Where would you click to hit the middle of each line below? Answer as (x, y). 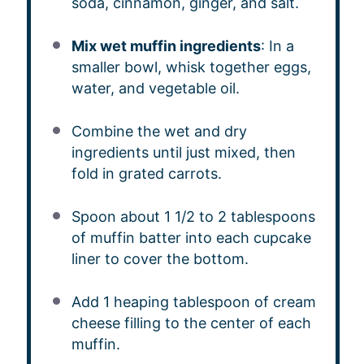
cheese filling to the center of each (191, 323)
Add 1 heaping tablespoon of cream (193, 302)
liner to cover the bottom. (160, 259)
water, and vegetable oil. (155, 88)
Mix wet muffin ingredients (166, 46)
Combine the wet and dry (159, 131)
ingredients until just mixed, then (183, 152)
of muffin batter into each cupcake (191, 238)
